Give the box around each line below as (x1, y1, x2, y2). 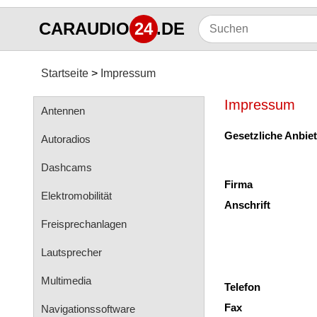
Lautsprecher (41, 246, 102, 258)
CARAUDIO (39, 19, 129, 38)
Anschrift (224, 199, 270, 211)
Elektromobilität (41, 190, 112, 202)
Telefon (224, 281, 260, 293)
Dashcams (41, 161, 92, 173)
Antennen (41, 105, 85, 117)
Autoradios (41, 133, 91, 145)
